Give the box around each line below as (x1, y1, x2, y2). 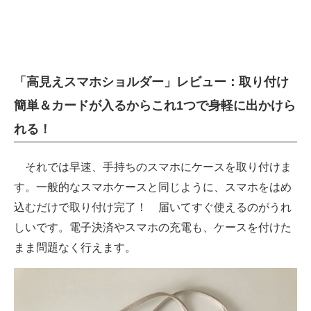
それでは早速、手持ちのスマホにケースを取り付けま (14, 161, 292, 174)
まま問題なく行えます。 (14, 242, 136, 254)
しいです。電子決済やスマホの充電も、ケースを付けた (14, 221, 292, 234)
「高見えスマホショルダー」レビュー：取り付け (14, 75, 289, 90)
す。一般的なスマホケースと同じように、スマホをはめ (14, 181, 292, 194)
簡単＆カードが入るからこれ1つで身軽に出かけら (14, 99, 296, 113)
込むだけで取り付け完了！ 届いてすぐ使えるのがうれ (14, 201, 292, 214)
